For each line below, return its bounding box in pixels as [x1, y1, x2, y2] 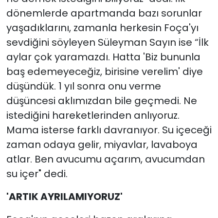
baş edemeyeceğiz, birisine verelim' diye [6, 64, 203, 78]
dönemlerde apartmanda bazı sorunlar [6, 6, 202, 20]
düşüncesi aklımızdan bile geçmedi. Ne [6, 93, 197, 108]
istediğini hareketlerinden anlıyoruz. [6, 108, 180, 122]
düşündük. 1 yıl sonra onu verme [6, 79, 161, 93]
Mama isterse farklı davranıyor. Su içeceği [6, 123, 212, 137]
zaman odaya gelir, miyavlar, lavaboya [6, 137, 198, 151]
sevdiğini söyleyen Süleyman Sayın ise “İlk [6, 35, 209, 49]
